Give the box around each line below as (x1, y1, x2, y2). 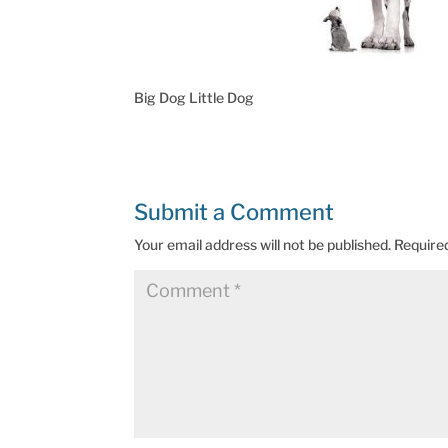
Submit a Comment (134, 199, 335, 226)
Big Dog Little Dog (134, 89, 255, 107)
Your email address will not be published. (134, 236, 392, 254)
